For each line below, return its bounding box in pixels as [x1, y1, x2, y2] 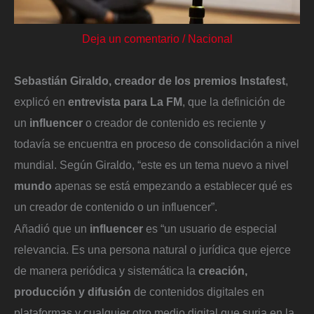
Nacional [187, 32, 233, 45]
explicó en [14, 95, 68, 108]
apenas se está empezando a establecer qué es [52, 179, 292, 192]
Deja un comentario [81, 32, 179, 45]
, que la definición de [182, 95, 285, 108]
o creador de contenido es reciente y [83, 116, 266, 129]
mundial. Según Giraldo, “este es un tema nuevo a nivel [14, 158, 289, 171]
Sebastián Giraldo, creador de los [14, 74, 191, 87]
